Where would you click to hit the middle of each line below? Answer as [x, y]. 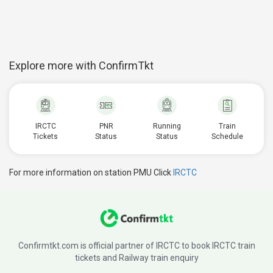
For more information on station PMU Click [91, 172]
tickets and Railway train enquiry [136, 258]
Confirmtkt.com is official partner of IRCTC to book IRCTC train [136, 246]
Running [167, 126]
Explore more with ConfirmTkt [81, 66]
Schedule [228, 136]
